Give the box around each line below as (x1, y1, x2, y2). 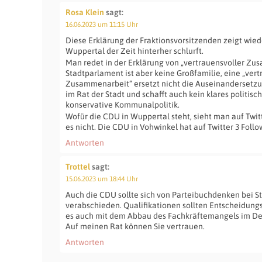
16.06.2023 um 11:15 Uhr (65, 20, 138, 29)
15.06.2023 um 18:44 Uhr (65, 175, 138, 183)
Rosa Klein (65, 8, 104, 17)
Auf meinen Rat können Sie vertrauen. (65, 222, 205, 231)
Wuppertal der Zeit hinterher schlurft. (65, 46, 204, 56)
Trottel (65, 162, 90, 171)
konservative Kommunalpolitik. (65, 100, 180, 109)
